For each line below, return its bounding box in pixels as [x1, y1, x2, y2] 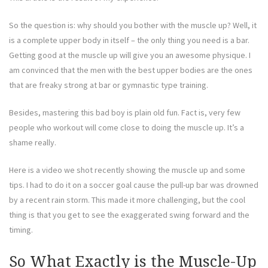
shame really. [9, 137, 56, 148]
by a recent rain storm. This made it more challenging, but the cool [9, 194, 245, 206]
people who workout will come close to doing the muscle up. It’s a [9, 122, 244, 133]
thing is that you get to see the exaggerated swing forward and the [9, 209, 249, 221]
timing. [9, 224, 33, 236]
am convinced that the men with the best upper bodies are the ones [9, 65, 252, 76]
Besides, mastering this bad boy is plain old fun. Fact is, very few [9, 107, 240, 118]
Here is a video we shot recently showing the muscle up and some [9, 165, 245, 176]
